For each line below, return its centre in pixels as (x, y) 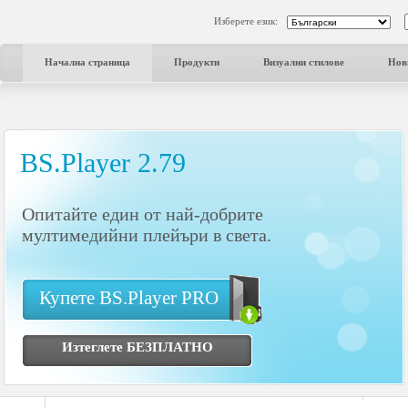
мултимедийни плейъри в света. (147, 235)
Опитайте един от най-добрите (143, 214)
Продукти (197, 62)
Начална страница (87, 62)
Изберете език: (246, 21)
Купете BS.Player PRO (129, 298)
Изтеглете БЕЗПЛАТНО (138, 347)
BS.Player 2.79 (103, 163)
